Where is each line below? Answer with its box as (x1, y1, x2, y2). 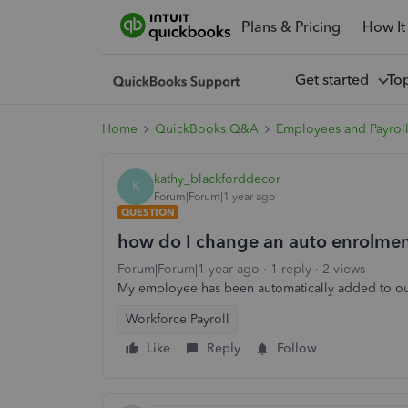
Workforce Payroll (126, 311, 229, 327)
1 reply (270, 261, 311, 277)
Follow (277, 341, 317, 356)
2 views (322, 261, 365, 277)
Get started (294, 70, 376, 88)
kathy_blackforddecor (154, 170, 280, 187)
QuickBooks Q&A (155, 121, 259, 137)
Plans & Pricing (240, 17, 341, 36)
